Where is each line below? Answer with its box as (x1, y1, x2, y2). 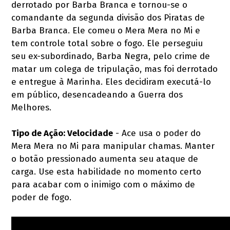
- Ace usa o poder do (113, 127, 201, 139)
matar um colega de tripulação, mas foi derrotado (11, 63, 218, 74)
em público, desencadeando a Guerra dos (11, 89, 183, 100)
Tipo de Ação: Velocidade (11, 127, 113, 139)
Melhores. (11, 102, 52, 113)
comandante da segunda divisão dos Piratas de (11, 12, 205, 23)
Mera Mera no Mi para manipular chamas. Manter (11, 140, 215, 151)
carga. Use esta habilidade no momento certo (11, 166, 202, 177)
